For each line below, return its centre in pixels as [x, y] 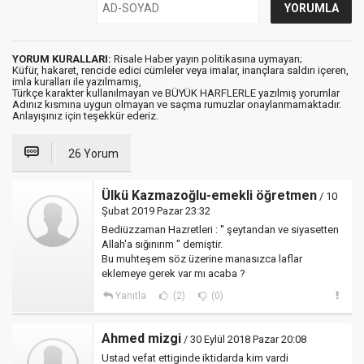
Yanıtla [130, 296]
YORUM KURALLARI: [62, 59]
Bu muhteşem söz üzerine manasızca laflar [202, 259]
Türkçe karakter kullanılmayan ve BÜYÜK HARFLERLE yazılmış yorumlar [176, 93]
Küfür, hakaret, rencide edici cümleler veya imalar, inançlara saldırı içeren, [180, 70]
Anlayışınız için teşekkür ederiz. [85, 116]
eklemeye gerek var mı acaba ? [173, 273]
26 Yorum [93, 154]
